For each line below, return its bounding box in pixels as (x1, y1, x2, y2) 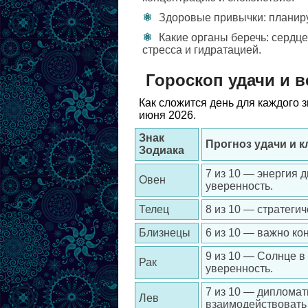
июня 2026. (139, 109, 196, 121)
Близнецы (139, 227, 190, 239)
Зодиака (139, 144, 184, 156)
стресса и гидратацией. (142, 44, 261, 56)
